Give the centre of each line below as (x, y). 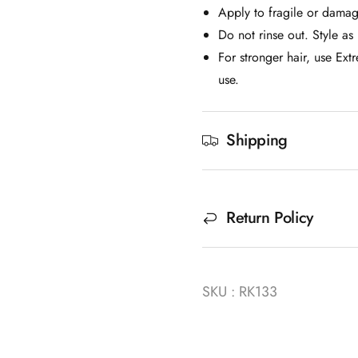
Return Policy (269, 218)
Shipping (257, 140)
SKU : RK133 (239, 291)
